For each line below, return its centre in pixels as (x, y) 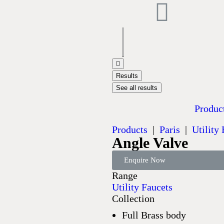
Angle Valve (150, 143)
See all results (137, 88)
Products (130, 129)
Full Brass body (154, 215)
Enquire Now (145, 160)
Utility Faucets (142, 187)
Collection (133, 198)
